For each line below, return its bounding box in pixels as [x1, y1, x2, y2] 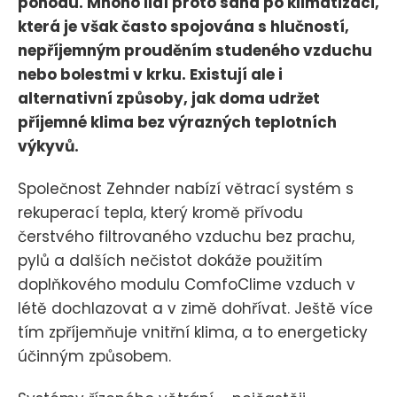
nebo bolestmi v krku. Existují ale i [18, 63, 283, 85]
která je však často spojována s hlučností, [18, 15, 349, 37]
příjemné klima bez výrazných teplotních [18, 111, 337, 133]
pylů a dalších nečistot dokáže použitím [18, 249, 323, 271]
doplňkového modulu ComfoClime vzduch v [18, 273, 355, 295]
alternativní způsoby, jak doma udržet [18, 87, 320, 109]
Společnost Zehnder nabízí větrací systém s [18, 177, 354, 199]
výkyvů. [18, 135, 79, 157]
